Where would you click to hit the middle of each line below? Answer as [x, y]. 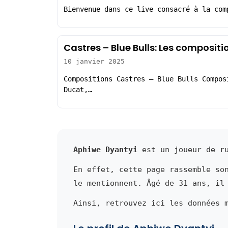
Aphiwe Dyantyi [105, 150]
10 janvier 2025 [94, 62]
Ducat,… [78, 89]
